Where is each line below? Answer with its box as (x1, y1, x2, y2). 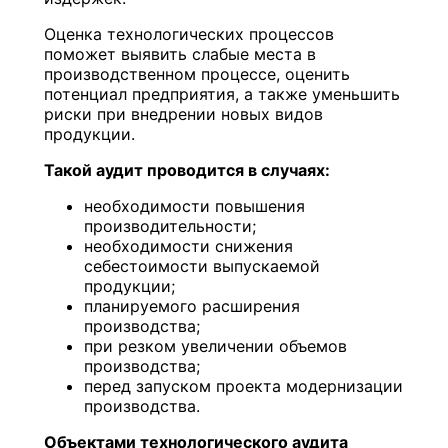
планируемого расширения (84, 295, 301, 316)
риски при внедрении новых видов (44, 103, 324, 124)
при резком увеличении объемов (84, 335, 348, 356)
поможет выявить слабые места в (44, 43, 317, 64)
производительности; (84, 215, 257, 236)
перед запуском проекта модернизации (84, 375, 404, 396)
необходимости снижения (84, 235, 294, 256)
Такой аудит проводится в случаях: (44, 159, 331, 180)
